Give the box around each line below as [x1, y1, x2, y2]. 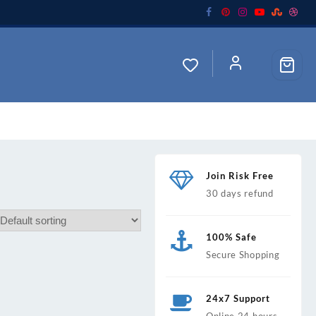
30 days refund [205, 187, 274, 199]
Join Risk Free [205, 169, 274, 181]
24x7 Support [205, 292, 270, 304]
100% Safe [205, 231, 257, 243]
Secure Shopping [205, 248, 280, 260]
